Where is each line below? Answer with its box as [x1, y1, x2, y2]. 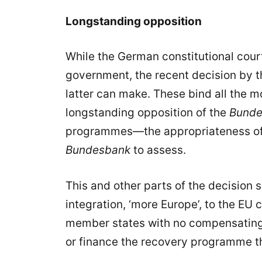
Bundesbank [65, 143, 130, 157]
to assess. [130, 143, 186, 157]
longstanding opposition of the [65, 106, 229, 119]
